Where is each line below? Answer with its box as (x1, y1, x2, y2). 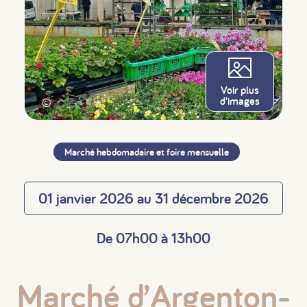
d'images (220, 94, 260, 108)
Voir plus (221, 83, 259, 97)
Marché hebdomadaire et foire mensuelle (64, 145, 229, 158)
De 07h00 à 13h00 (97, 228, 210, 247)
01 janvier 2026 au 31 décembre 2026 (38, 188, 269, 208)
